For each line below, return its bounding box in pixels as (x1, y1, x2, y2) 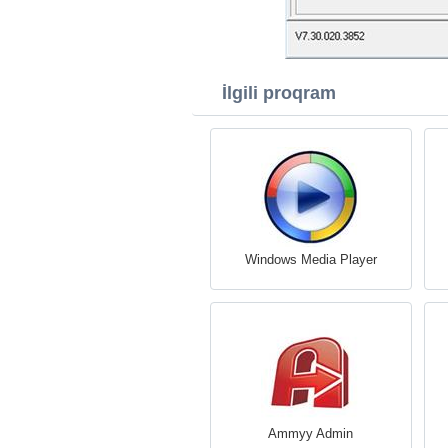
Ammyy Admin (268, 426, 353, 441)
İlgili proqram (222, 83, 336, 103)
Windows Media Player (244, 252, 377, 267)
